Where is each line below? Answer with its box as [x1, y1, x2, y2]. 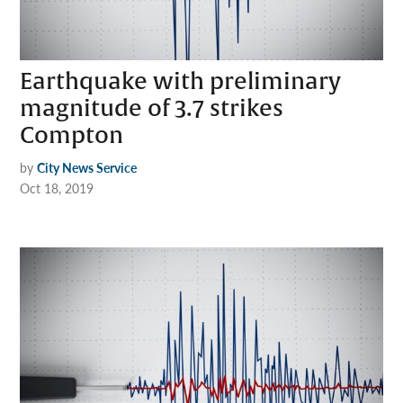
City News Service [37, 158, 138, 177]
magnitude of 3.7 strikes [20, 94, 284, 124]
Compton [20, 121, 124, 151]
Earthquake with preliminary [20, 67, 342, 97]
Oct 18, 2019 [20, 179, 94, 198]
